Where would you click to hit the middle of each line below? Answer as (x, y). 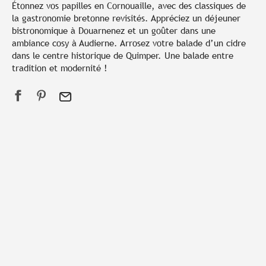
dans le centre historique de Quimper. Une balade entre (123, 56)
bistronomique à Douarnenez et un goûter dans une (114, 31)
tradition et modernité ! (60, 68)
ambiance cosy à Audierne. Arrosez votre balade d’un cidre (129, 43)
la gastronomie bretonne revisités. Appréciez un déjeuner (126, 18)
